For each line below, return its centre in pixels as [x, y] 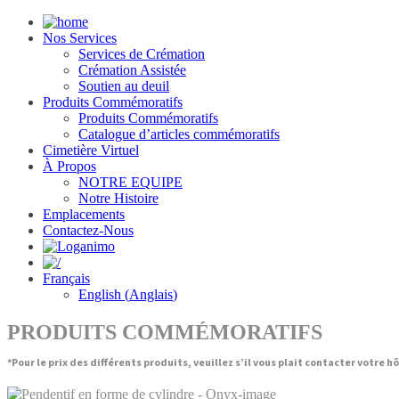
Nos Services [80, 38]
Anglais [151, 294]
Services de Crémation [142, 54]
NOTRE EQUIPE [130, 182]
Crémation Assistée [132, 70]
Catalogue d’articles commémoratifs [179, 134]
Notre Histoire [118, 198]
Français [66, 278]
